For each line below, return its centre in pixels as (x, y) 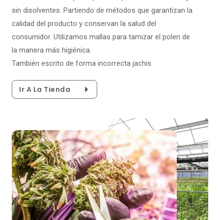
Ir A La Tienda (45, 89)
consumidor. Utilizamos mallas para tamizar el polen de (101, 37)
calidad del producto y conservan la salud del (84, 24)
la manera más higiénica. (52, 50)
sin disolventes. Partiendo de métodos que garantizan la (102, 10)
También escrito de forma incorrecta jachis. (82, 63)
